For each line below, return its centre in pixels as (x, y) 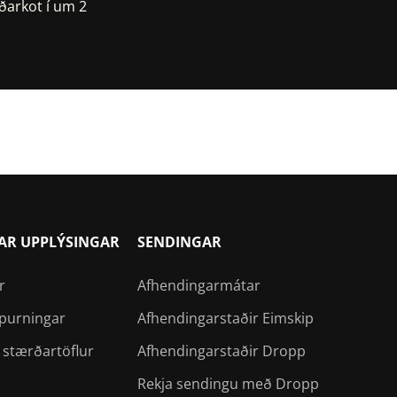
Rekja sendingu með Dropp (228, 384)
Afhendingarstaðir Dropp (222, 351)
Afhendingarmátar (199, 286)
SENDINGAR (179, 242)
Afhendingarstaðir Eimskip (226, 319)
